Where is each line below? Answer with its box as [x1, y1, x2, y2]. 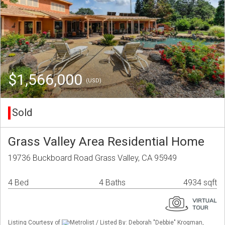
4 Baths [99, 178, 126, 188]
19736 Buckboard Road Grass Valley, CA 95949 [8, 153, 177, 163]
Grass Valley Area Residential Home [8, 134, 204, 149]
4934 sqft [183, 178, 217, 188]
